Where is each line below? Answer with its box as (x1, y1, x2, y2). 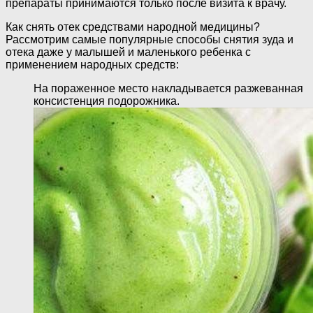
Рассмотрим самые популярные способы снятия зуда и (6, 34, 293, 46)
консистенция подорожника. (34, 95, 180, 108)
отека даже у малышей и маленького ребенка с (6, 46, 251, 59)
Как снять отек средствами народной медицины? (6, 21, 260, 34)
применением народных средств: (6, 59, 179, 71)
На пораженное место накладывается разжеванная (34, 82, 303, 95)
